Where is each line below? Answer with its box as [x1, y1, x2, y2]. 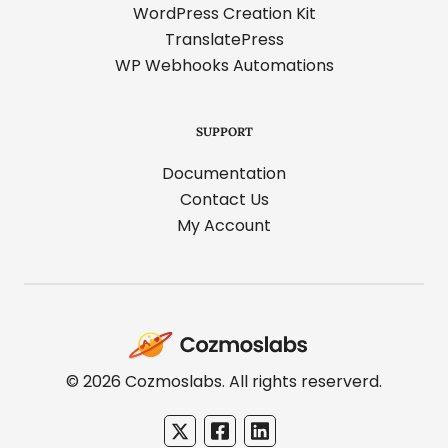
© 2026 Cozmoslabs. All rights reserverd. [66, 370, 382, 394]
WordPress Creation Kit [132, 2, 316, 26]
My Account [177, 214, 271, 238]
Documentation [162, 162, 286, 186]
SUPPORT [195, 124, 253, 140]
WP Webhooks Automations [114, 54, 334, 78]
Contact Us [179, 188, 269, 212]
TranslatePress [164, 28, 284, 52]
